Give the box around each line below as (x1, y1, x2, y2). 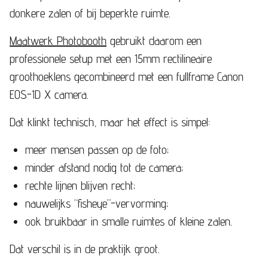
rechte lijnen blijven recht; (25, 178, 135, 193)
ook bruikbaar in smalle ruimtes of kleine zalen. (25, 214, 232, 229)
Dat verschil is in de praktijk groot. (10, 241, 160, 256)
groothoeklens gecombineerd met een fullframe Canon (10, 69, 243, 84)
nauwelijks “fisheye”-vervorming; (25, 196, 168, 211)
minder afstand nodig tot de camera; (25, 160, 183, 175)
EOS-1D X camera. (10, 87, 89, 102)
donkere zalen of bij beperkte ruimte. (10, 5, 170, 20)
